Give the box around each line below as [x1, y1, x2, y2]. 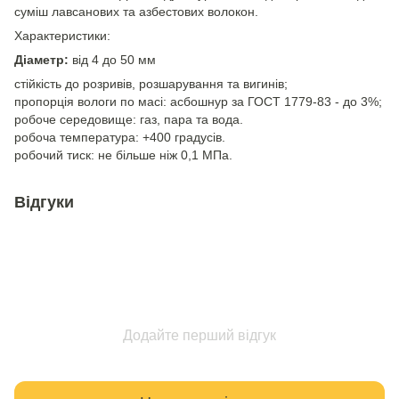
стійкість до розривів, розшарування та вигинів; [14, 77, 288, 91]
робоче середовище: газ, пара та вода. [14, 112, 243, 126]
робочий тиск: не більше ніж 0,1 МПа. [14, 148, 232, 162]
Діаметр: [14, 53, 69, 67]
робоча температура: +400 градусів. [14, 130, 225, 144]
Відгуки [14, 193, 74, 211]
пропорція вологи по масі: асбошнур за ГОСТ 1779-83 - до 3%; [14, 94, 382, 109]
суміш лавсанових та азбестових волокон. [14, 4, 258, 19]
